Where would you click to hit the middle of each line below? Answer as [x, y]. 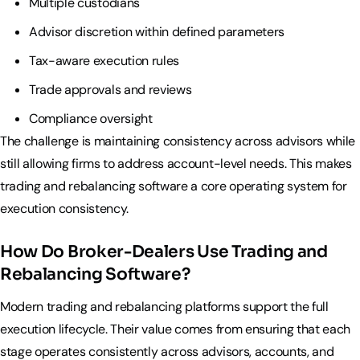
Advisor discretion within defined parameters [157, 32]
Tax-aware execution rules [104, 61]
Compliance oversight [92, 119]
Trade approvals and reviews [110, 90]
